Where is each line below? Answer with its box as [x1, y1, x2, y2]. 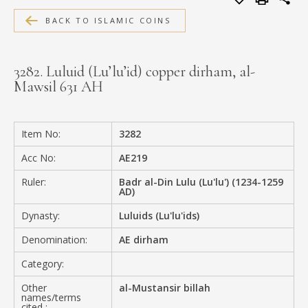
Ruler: [21, 175, 46, 188]
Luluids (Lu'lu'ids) [119, 208, 200, 222]
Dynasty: [21, 208, 60, 222]
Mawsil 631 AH [14, 77, 103, 96]
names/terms [21, 290, 81, 304]
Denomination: [21, 232, 87, 246]
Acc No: [21, 151, 56, 164]
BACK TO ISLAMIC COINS [45, 14, 171, 25]
